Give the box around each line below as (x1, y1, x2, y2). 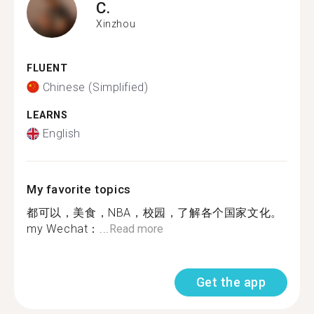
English (42, 127, 81, 140)
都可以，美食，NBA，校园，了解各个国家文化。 (27, 206, 282, 219)
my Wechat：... (27, 222, 109, 235)
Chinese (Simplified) (42, 80, 149, 94)
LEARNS (27, 109, 68, 121)
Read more (109, 222, 163, 235)
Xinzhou (96, 18, 136, 29)
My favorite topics (27, 182, 131, 196)
